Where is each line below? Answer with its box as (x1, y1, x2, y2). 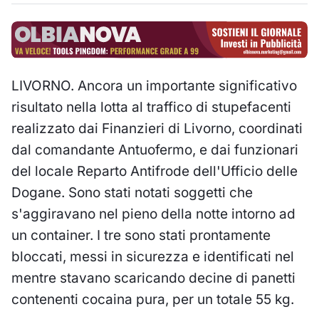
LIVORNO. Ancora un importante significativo (11, 77, 297, 94)
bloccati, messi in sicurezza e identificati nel (11, 248, 294, 265)
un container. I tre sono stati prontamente (11, 226, 271, 244)
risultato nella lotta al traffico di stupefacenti (11, 98, 291, 115)
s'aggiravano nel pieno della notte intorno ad (11, 205, 296, 222)
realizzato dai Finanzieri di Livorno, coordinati (11, 120, 303, 137)
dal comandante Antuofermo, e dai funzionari (11, 141, 298, 158)
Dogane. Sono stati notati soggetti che (11, 184, 253, 201)
